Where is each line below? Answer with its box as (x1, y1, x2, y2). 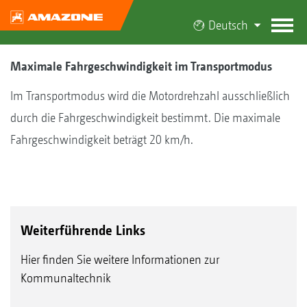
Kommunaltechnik (21, 271, 111, 285)
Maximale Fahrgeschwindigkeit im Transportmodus (10, 59, 272, 73)
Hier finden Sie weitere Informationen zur (21, 252, 219, 267)
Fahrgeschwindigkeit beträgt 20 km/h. (10, 132, 193, 147)
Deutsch (208, 18, 248, 32)
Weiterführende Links (21, 222, 145, 238)
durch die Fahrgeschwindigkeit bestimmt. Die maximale (10, 110, 280, 125)
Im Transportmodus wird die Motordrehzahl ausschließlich (10, 88, 290, 103)
